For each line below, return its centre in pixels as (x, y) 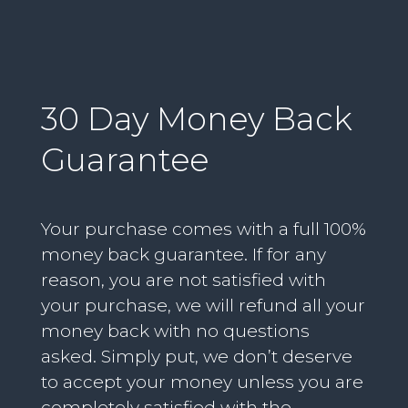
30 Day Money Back (196, 118)
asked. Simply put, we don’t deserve (196, 356)
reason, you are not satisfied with (183, 280)
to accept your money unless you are (202, 382)
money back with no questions (175, 331)
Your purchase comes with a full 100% (203, 229)
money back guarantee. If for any (183, 254)
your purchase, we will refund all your (203, 305)
